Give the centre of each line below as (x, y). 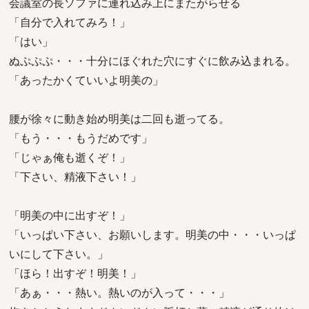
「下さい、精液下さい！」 (75, 177)
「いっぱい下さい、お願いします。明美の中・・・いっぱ (152, 235)
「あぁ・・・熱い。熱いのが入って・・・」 (119, 292)
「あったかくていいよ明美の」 (86, 80)
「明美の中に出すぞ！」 (70, 215)
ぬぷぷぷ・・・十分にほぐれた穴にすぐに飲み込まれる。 (152, 61)
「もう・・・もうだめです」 (81, 138)
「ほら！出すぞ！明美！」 (75, 273)
